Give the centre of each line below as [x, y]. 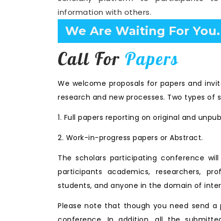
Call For [91, 58]
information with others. [105, 12]
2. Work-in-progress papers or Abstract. [130, 137]
